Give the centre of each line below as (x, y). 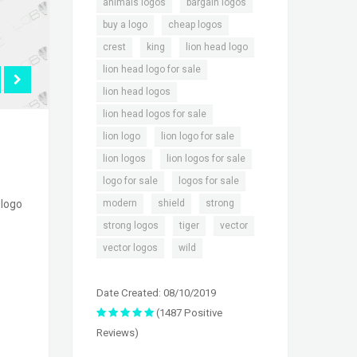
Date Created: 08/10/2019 (156, 293)
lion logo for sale (198, 137)
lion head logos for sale (155, 114)
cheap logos (195, 25)
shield (171, 204)
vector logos (130, 248)
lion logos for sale (206, 159)
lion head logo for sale (152, 70)
